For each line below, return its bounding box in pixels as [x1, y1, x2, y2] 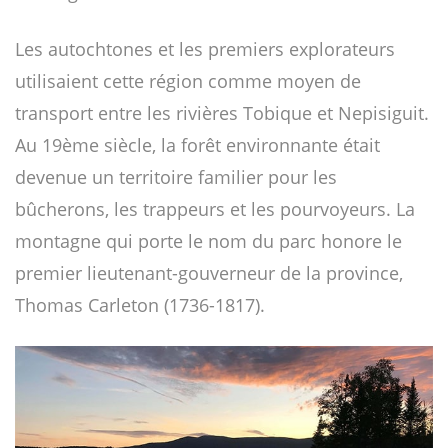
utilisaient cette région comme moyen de [15, 68, 361, 93]
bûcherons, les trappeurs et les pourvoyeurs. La [15, 196, 415, 221]
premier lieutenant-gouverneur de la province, [15, 260, 403, 285]
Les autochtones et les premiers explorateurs [15, 36, 395, 61]
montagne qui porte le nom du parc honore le [15, 228, 402, 253]
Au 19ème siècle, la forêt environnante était [15, 132, 380, 157]
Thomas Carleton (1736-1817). [15, 292, 265, 317]
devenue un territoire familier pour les [15, 164, 337, 189]
